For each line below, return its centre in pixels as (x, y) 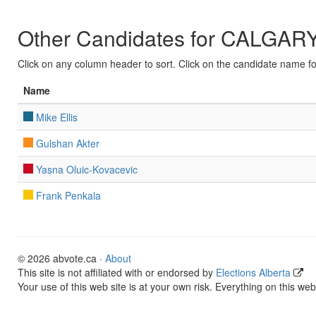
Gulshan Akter (68, 143)
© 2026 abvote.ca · (61, 258)
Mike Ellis (57, 117)
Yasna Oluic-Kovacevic (87, 169)
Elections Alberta (253, 272)
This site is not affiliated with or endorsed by (117, 272)
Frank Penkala (68, 195)
